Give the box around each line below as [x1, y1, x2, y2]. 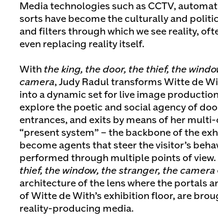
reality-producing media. [19, 204, 134, 214]
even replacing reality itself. [19, 40, 145, 49]
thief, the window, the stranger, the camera [19, 166, 215, 176]
